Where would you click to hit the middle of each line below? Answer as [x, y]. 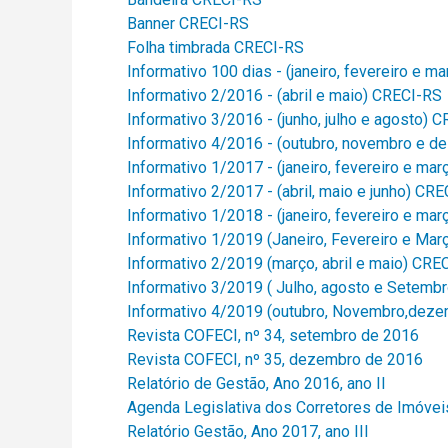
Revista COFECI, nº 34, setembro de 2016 [273, 335]
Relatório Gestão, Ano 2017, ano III [250, 431]
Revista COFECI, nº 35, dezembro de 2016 [275, 359]
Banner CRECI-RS [188, 23]
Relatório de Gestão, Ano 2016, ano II [258, 383]
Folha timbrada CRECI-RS [215, 47]
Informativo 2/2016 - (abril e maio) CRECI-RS [284, 95]
